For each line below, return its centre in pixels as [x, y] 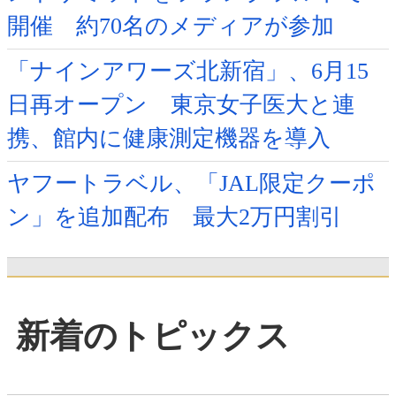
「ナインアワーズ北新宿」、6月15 [188, 72]
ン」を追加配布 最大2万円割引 [175, 217]
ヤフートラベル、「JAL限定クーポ [191, 184]
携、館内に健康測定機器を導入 [169, 139]
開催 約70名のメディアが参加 [171, 27]
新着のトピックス [153, 335]
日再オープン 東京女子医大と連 [181, 105]
